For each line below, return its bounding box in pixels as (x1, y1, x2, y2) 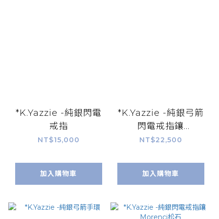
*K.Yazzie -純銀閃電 (15, 108, 102, 119)
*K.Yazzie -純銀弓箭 (117, 108, 204, 119)
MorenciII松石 (129, 134, 193, 145)
